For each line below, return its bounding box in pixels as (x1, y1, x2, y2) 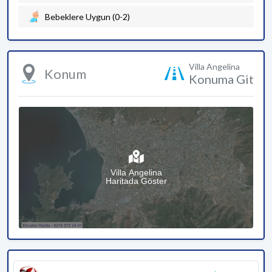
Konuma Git (189, 72, 254, 86)
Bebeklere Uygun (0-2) (45, 11, 130, 22)
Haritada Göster (105, 175, 167, 186)
